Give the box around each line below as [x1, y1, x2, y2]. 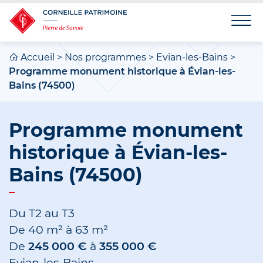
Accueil [21, 52, 55, 63]
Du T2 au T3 [9, 206, 75, 221]
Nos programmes [65, 52, 146, 63]
